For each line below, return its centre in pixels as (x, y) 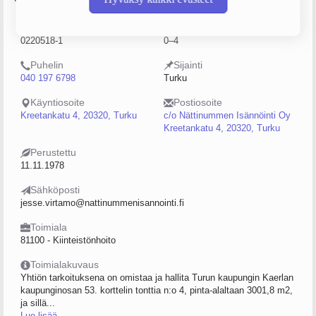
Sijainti (188, 65)
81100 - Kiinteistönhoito (68, 240)
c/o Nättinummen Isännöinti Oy (227, 115)
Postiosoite (198, 102)
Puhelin (47, 65)
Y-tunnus (50, 28)
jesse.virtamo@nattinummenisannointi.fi (102, 203)
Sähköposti (55, 190)
